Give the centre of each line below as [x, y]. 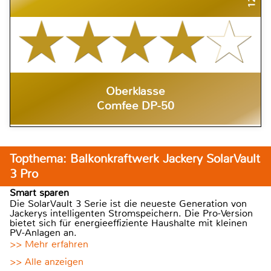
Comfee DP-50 [135, 106]
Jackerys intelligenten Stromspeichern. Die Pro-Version [131, 213]
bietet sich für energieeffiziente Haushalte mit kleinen [129, 223]
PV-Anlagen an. [43, 232]
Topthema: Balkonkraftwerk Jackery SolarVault [135, 158]
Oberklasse [135, 91]
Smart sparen [39, 192]
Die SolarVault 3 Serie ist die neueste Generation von [128, 203]
